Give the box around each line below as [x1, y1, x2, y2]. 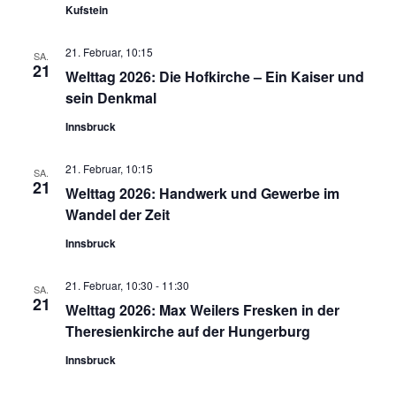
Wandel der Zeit [65, 203, 170, 225]
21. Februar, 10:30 [65, 277, 153, 293]
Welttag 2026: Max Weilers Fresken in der [65, 299, 339, 320]
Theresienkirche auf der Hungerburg [65, 320, 310, 341]
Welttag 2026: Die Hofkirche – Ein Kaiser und [65, 65, 364, 87]
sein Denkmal [65, 87, 156, 108]
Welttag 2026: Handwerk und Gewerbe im [65, 182, 339, 203]
